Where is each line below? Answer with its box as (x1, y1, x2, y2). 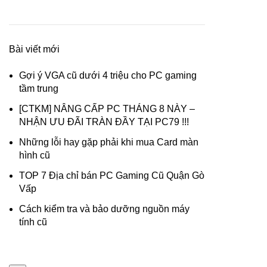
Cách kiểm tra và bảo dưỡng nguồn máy (19, 204, 190, 214)
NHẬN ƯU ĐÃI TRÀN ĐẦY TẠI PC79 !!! (19, 117, 189, 127)
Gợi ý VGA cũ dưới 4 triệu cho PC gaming (19, 70, 197, 80)
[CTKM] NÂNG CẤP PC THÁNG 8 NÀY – (19, 104, 195, 114)
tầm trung (19, 83, 58, 94)
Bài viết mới (9, 44, 60, 54)
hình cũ (19, 150, 50, 160)
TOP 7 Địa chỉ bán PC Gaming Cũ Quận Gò (19, 170, 204, 181)
